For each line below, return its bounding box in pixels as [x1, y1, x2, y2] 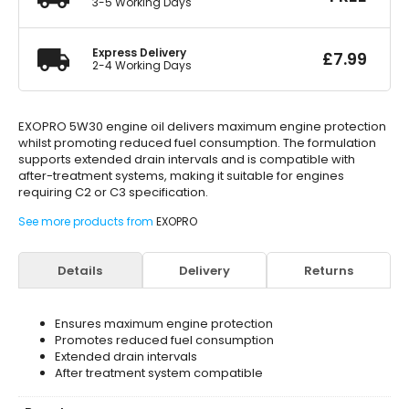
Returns [303, 261, 353, 279]
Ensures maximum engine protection [55, 315, 273, 332]
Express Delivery [92, 45, 186, 60]
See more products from [18, 214, 156, 229]
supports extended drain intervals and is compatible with [18, 151, 355, 168]
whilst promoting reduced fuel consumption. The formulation [18, 134, 376, 152]
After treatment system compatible [55, 364, 263, 382]
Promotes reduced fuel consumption [55, 331, 274, 349]
